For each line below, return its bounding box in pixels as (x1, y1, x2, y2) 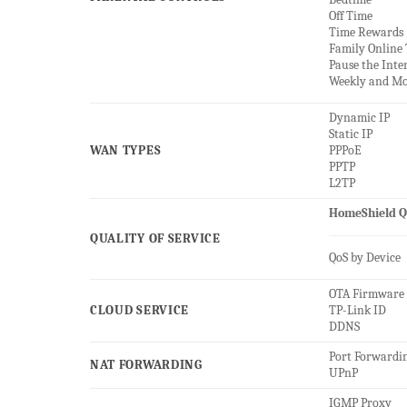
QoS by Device (328, 250, 401, 266)
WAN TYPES (89, 143, 162, 159)
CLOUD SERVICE (89, 303, 190, 319)
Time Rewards (328, 25, 403, 41)
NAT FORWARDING (89, 357, 203, 373)
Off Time (328, 8, 372, 25)
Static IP (328, 126, 372, 143)
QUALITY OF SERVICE (89, 231, 221, 247)
